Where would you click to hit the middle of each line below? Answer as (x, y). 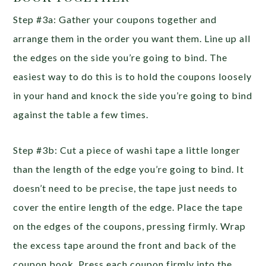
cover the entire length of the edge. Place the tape (128, 207)
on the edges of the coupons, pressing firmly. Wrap (130, 226)
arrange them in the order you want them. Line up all (132, 39)
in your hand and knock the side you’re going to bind (133, 96)
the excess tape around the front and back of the (125, 245)
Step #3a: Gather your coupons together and (115, 20)
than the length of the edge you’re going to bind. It (129, 169)
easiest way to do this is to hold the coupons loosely (133, 77)
